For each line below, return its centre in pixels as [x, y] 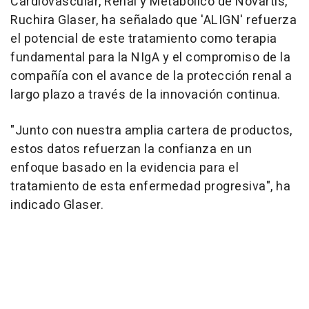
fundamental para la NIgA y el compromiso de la [150, 58]
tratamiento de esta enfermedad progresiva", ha [150, 187]
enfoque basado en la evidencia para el [124, 168]
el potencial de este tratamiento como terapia [144, 39]
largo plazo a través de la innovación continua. [146, 95]
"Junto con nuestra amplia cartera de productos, [151, 131]
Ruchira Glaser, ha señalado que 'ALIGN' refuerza [153, 21]
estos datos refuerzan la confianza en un [131, 150]
